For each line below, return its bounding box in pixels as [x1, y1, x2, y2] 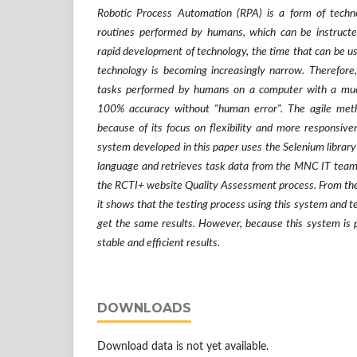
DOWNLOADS [97, 300, 191, 316]
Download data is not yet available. [97, 341, 269, 352]
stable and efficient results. [97, 237, 220, 249]
